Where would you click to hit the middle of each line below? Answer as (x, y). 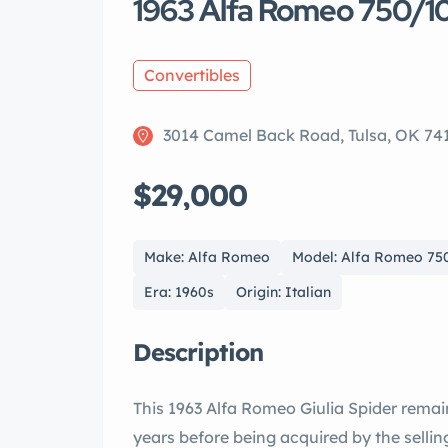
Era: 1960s (179, 292)
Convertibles (192, 75)
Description (198, 352)
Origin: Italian (283, 292)
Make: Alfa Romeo (207, 257)
